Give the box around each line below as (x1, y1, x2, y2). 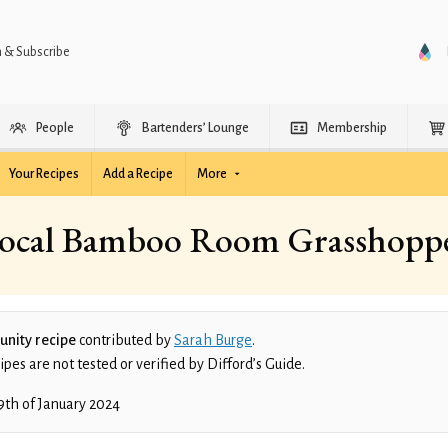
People (36, 121, 74, 135)
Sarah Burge (174, 332, 252, 348)
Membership (317, 121, 387, 135)
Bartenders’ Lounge (142, 121, 249, 135)
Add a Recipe (103, 167, 173, 181)
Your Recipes (9, 167, 79, 181)
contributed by (76, 332, 174, 348)
